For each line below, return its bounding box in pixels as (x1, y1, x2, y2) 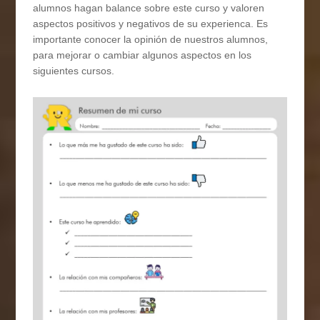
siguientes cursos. (33, 65, 115, 77)
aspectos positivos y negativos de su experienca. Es (33, 18, 269, 30)
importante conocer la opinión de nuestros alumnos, (33, 34, 269, 46)
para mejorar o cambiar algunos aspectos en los (33, 49, 252, 61)
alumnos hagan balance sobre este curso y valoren (33, 2, 265, 14)
